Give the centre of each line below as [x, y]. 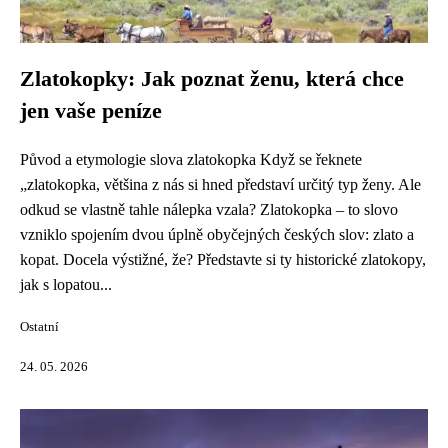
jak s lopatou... [66, 284]
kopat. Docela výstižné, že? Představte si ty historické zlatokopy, [223, 259]
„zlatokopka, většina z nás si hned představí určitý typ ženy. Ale [220, 184]
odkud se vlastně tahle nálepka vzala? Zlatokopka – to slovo [209, 209]
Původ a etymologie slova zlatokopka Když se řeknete [191, 159]
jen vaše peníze [91, 111]
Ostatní [39, 327]
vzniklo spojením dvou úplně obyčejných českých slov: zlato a [217, 234]
